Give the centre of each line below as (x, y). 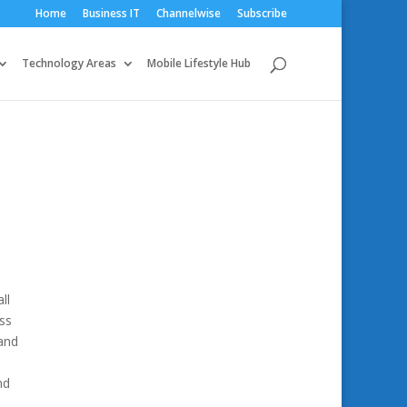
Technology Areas (69, 63)
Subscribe (262, 13)
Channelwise (189, 13)
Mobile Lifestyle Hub (199, 63)
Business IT (111, 13)
